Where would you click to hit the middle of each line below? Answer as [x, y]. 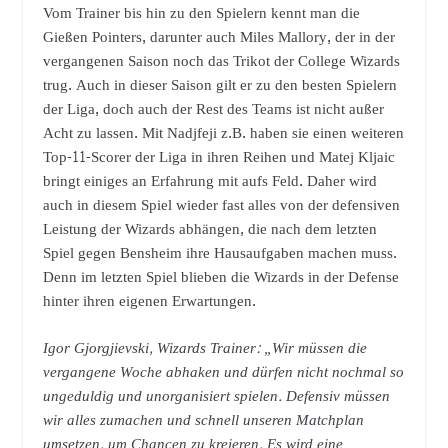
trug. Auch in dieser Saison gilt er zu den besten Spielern [219, 86]
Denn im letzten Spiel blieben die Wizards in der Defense [220, 278]
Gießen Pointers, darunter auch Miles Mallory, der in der [218, 38]
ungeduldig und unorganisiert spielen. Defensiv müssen [216, 396]
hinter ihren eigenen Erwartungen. [149, 302]
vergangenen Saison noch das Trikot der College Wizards [221, 62]
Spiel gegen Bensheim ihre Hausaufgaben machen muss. [219, 254]
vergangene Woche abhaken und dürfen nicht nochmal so [223, 372]
